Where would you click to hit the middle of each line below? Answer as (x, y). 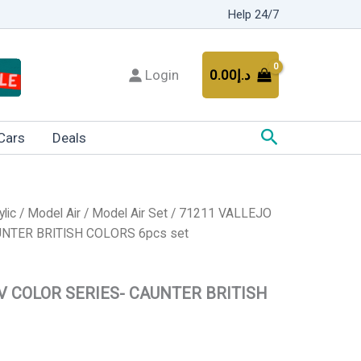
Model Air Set (129, 213)
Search (290, 135)
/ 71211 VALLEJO (219, 213)
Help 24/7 (253, 14)
